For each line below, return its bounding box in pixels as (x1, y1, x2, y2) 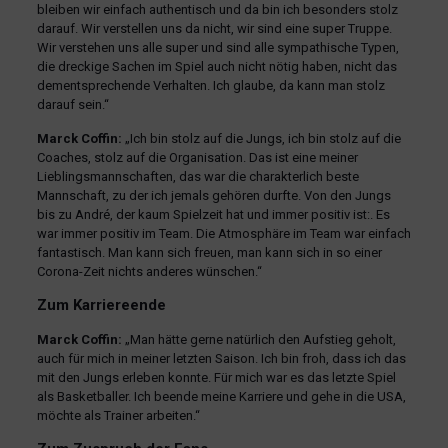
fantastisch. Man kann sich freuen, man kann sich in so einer (36, 245, 382, 261)
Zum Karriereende (36, 296, 166, 315)
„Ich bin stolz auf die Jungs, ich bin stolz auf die (121, 131, 401, 147)
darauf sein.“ (36, 97, 109, 113)
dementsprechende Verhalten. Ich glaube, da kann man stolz (36, 78, 385, 94)
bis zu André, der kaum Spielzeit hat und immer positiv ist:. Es (36, 207, 390, 223)
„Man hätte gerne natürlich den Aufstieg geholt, (121, 332, 396, 348)
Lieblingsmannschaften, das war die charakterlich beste (36, 169, 359, 185)
